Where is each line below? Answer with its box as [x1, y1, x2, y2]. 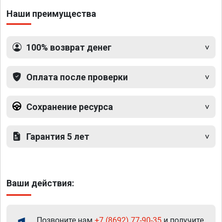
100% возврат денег [26, 42, 111, 53]
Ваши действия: [6, 177, 74, 188]
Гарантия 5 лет [26, 131, 89, 142]
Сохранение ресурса [26, 101, 113, 112]
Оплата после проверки [26, 71, 128, 82]
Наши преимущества [6, 8, 96, 19]
